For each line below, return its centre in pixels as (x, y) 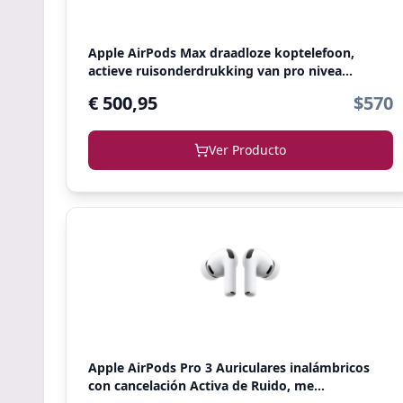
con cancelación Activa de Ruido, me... (206, 385)
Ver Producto (248, 150)
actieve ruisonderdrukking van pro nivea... (220, 71)
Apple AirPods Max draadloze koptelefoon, (221, 53)
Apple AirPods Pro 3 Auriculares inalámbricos (229, 367)
